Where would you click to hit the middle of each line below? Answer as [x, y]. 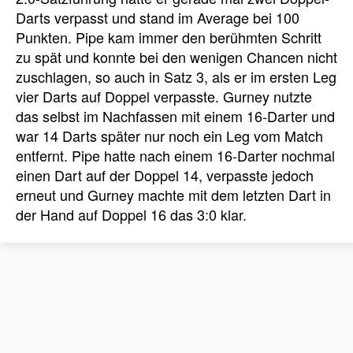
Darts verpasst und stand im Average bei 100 [158, 18]
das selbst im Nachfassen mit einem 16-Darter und [175, 116]
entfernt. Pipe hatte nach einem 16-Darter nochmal [175, 156]
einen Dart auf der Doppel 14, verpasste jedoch [165, 175]
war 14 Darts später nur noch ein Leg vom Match [169, 136]
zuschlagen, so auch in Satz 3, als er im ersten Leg [176, 77]
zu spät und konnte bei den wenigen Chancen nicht [176, 57]
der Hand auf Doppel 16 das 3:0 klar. [131, 215]
